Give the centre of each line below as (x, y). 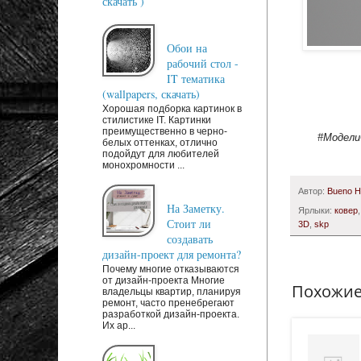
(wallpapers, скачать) (151, 93)
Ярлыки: (316, 210)
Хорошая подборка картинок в (172, 109)
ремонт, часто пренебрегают (168, 303)
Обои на (187, 48)
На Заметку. (196, 208)
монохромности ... (143, 166)
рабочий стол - (203, 63)
